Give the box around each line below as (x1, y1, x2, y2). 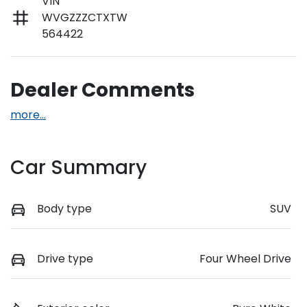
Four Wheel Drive (199, 250, 291, 267)
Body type (37, 200, 92, 217)
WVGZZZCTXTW (42, 9, 127, 25)
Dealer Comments (10, 76, 195, 103)
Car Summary (10, 153, 147, 181)
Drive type (37, 250, 93, 267)
